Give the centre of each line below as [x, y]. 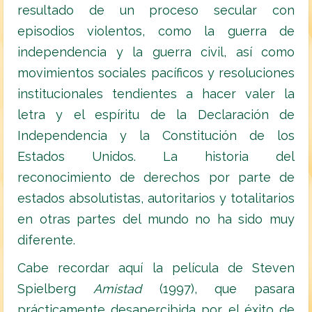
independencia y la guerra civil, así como [156, 52]
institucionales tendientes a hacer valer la [156, 94]
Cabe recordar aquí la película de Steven [156, 268]
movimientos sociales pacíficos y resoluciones [156, 73]
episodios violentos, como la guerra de [156, 31]
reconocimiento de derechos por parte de [156, 178]
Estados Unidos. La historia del [156, 157]
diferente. [46, 240]
